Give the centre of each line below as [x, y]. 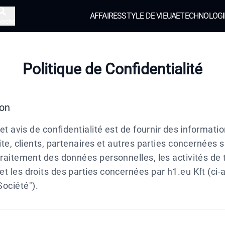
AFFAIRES [106, 16]
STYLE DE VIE [144, 16]
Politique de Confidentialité [113, 69]
